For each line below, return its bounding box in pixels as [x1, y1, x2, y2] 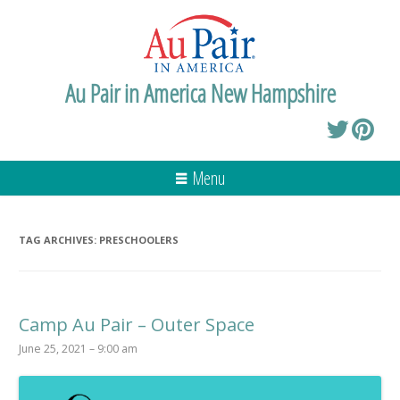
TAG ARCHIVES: [19, 232, 99, 246]
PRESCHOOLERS [99, 232, 179, 246]
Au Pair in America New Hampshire [64, 75, 336, 110]
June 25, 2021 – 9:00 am [19, 340, 137, 356]
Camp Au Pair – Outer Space [19, 312, 254, 337]
